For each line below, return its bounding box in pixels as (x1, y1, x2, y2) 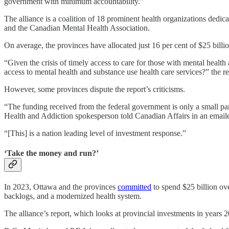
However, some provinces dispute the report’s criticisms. (4, 84, 185, 94)
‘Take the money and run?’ (4, 148, 99, 157)
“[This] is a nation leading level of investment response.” (4, 128, 186, 138)
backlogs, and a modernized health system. (4, 192, 142, 201)
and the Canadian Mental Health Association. (4, 23, 150, 32)
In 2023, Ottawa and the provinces (4, 182, 118, 192)
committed (118, 182, 151, 192)
